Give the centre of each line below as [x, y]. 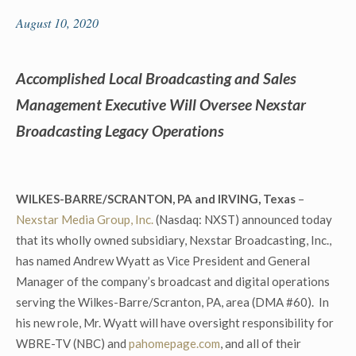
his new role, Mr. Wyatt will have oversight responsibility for [175, 323]
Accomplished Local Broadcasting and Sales [156, 78]
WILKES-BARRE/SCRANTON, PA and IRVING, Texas [156, 199]
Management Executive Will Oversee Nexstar [161, 104]
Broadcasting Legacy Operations [120, 131]
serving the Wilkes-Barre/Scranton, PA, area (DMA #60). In [172, 302]
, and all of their [261, 343]
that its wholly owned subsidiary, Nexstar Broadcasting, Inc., [174, 240]
